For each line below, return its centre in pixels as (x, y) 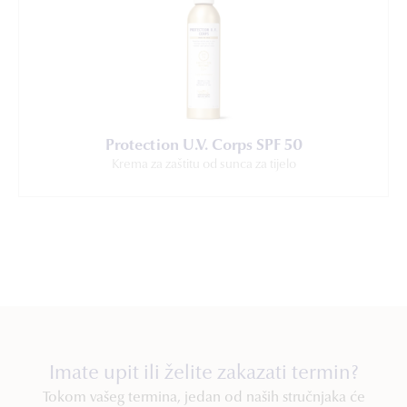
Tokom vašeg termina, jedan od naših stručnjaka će (203, 397)
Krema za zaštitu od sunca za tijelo (203, 165)
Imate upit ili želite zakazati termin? (203, 374)
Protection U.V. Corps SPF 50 (203, 145)
